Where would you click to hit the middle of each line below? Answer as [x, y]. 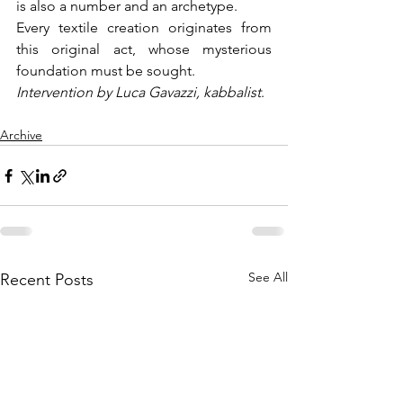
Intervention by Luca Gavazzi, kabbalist [139, 93]
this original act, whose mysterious [144, 49]
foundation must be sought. [106, 71]
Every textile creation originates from [144, 28]
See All [268, 278]
